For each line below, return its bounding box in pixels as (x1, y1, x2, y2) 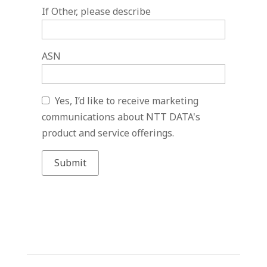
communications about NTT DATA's (41, 110, 200, 123)
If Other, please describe (41, 5, 151, 18)
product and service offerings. (41, 126, 174, 139)
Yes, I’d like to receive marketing (54, 94, 198, 107)
